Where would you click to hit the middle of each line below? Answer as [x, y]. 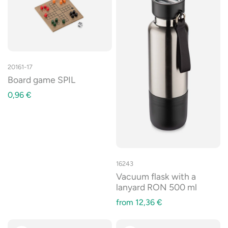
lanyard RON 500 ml [156, 187]
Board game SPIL [41, 80]
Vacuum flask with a [156, 177]
